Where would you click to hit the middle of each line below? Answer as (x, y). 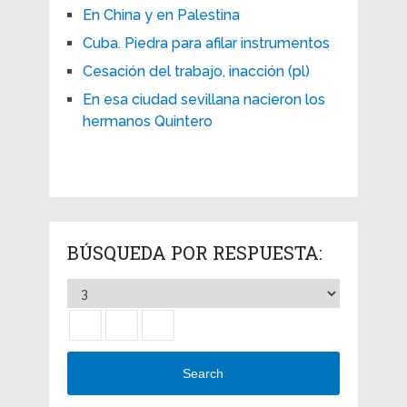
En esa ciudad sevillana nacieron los (203, 99)
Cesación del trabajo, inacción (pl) (196, 71)
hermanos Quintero (147, 121)
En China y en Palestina (161, 15)
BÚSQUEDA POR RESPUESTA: (194, 252)
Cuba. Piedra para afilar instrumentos (206, 43)
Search (203, 374)
